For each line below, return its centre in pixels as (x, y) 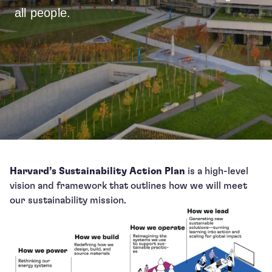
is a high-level (217, 171)
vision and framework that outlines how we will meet (128, 186)
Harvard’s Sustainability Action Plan (97, 171)
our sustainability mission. (68, 200)
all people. (43, 12)
